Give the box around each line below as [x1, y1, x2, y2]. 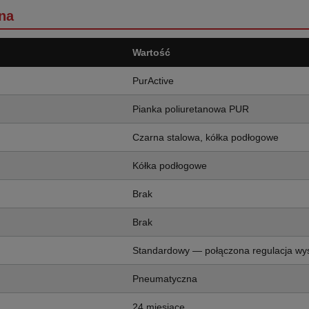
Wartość [132, 47, 170, 58]
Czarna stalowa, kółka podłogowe [132, 132, 279, 143]
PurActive [132, 75, 174, 86]
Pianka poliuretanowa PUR [132, 103, 249, 114]
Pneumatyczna [132, 273, 197, 284]
